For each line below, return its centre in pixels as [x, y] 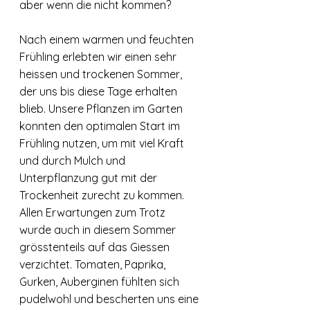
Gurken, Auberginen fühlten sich [101, 282]
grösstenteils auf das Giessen [96, 247]
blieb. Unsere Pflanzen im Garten [102, 109]
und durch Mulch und [74, 161]
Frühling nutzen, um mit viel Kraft [103, 143]
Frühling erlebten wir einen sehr [99, 57]
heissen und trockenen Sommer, [102, 74]
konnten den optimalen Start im [101, 126]
